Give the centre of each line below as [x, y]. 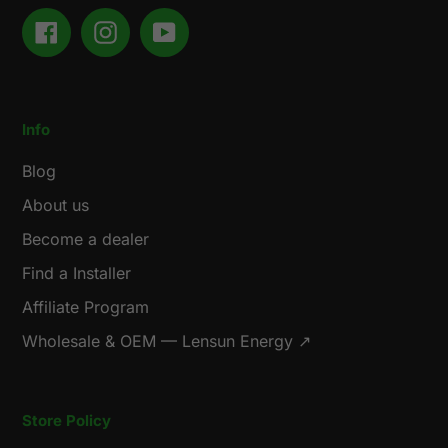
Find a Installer [76, 273]
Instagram [155, 30]
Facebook [94, 30]
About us [55, 205]
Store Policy [66, 421]
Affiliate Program [85, 307]
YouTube [209, 30]
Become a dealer [85, 239]
